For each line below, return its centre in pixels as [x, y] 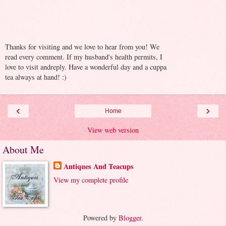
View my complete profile [91, 180]
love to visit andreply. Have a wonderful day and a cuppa [86, 67]
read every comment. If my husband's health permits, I [84, 56]
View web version [113, 130]
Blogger [130, 218]
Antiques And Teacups [98, 166]
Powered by [101, 218]
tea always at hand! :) [36, 77]
